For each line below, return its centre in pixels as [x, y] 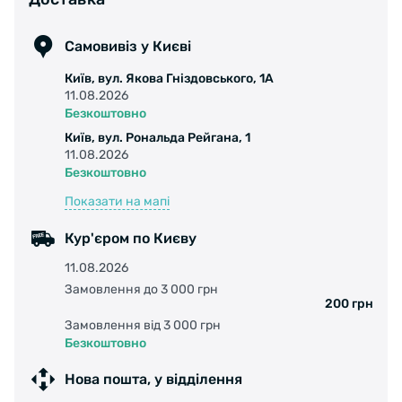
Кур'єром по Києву [131, 239]
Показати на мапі [117, 201]
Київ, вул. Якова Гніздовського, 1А [169, 78]
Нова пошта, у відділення [153, 380]
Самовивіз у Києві [128, 47]
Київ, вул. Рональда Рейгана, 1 [157, 137]
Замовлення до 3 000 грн [141, 289]
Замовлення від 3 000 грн [143, 325]
